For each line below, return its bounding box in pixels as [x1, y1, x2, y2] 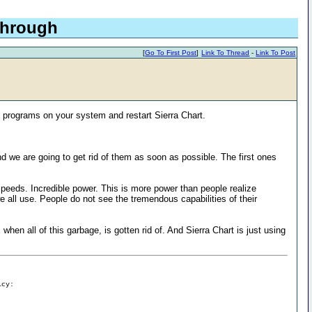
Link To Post [256, 49, 296, 57]
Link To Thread [201, 49, 250, 57]
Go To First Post [145, 49, 197, 57]
